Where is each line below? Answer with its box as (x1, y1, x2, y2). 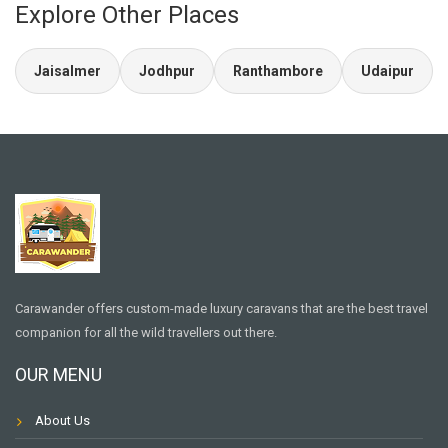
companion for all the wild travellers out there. (15, 325, 277, 341)
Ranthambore (233, 63, 323, 80)
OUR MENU (15, 364, 102, 386)
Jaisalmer (34, 63, 101, 80)
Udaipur (361, 63, 414, 80)
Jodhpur (139, 63, 195, 80)
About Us (35, 413, 90, 429)
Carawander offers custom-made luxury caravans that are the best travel (15, 301, 428, 317)
